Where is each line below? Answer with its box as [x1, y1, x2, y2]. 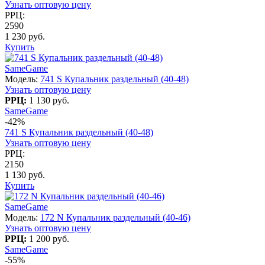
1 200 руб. [29, 233, 69, 244]
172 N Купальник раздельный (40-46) [40, 212, 190, 222]
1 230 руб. [5, 31, 45, 41]
